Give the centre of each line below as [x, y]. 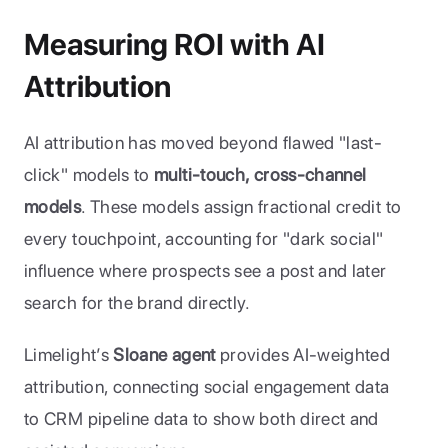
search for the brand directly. [137, 302]
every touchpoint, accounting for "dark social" [204, 238]
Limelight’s [69, 354]
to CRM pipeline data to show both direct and [201, 418]
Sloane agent [164, 354]
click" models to [89, 174]
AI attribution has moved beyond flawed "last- [203, 142]
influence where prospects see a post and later [205, 270]
